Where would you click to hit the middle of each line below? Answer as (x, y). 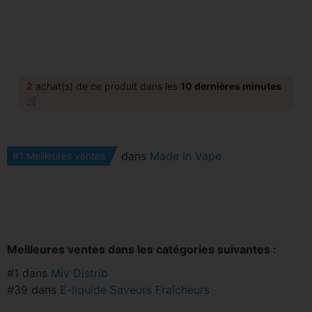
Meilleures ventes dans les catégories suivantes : (142, 249)
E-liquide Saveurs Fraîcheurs (135, 290)
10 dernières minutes (231, 86)
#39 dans (33, 290)
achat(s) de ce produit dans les (107, 86)
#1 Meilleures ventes (59, 156)
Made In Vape (186, 156)
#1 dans (29, 273)
